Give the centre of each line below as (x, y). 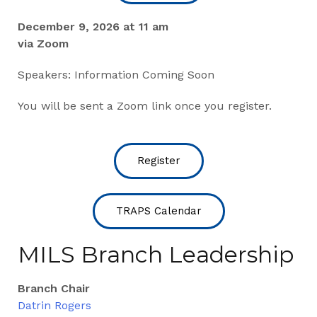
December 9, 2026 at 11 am (93, 26)
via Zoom (43, 43)
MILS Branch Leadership (156, 254)
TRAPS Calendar (158, 211)
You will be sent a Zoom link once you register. (145, 105)
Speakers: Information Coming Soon (116, 74)
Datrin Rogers (54, 305)
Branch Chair (54, 288)
